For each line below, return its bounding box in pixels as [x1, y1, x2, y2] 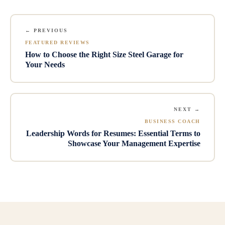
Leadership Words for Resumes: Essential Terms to [26, 129, 200, 138]
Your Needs [25, 60, 65, 69]
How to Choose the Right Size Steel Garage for [25, 50, 183, 59]
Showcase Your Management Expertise [67, 139, 200, 148]
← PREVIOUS [25, 28, 68, 34]
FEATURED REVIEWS [25, 40, 90, 46]
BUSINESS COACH [144, 119, 200, 125]
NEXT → [173, 106, 200, 113]
